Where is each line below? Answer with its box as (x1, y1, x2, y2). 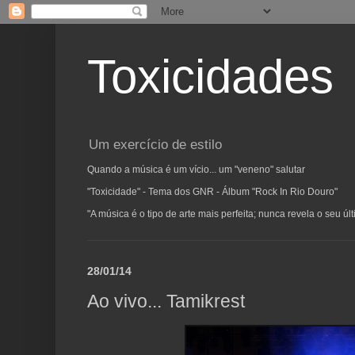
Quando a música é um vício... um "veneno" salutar (87, 164, 305, 176)
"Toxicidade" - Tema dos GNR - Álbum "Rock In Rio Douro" (87, 186, 338, 198)
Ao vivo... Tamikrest (87, 290, 245, 311)
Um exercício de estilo (89, 137, 222, 153)
